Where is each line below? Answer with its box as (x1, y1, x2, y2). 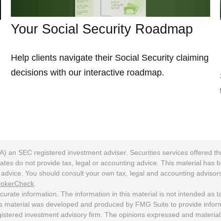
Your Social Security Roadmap (11, 21, 193, 37)
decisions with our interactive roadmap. (11, 67, 165, 77)
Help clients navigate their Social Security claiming (11, 52, 209, 63)
